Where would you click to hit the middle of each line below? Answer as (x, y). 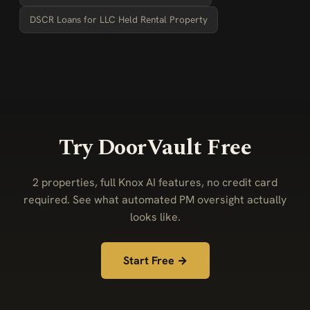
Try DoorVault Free (155, 148)
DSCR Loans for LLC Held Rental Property (119, 19)
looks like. (155, 217)
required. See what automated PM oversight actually (155, 200)
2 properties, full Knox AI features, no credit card (155, 182)
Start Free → (155, 261)
